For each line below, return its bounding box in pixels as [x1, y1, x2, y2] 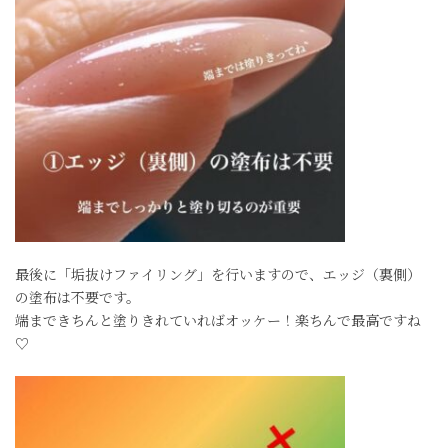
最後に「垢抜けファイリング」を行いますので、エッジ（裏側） [15, 264, 421, 284]
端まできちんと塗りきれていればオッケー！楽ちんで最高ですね [15, 310, 421, 330]
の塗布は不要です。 [15, 287, 140, 307]
